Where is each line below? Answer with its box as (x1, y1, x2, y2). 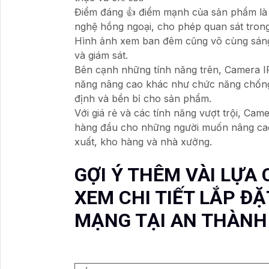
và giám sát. (74, 49, 128, 61)
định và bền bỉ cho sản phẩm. (74, 92, 211, 104)
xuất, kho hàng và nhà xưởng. (74, 135, 212, 148)
